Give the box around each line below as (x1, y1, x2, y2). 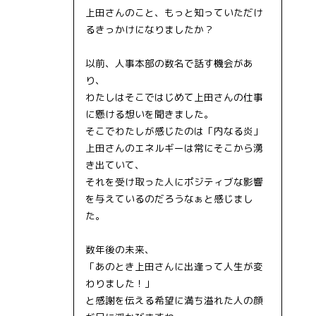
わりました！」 (85, 276, 154, 290)
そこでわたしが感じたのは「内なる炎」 (85, 123, 263, 138)
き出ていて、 (85, 157, 145, 171)
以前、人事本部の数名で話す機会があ (85, 56, 253, 70)
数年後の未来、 (85, 242, 154, 256)
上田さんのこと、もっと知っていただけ (85, 5, 263, 19)
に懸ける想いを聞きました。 (85, 107, 214, 121)
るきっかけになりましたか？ (85, 22, 214, 36)
